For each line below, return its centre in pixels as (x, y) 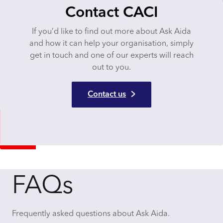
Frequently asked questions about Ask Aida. (91, 214)
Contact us (107, 94)
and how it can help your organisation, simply (111, 44)
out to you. (111, 68)
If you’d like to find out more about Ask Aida (111, 32)
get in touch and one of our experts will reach (111, 56)
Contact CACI (111, 13)
